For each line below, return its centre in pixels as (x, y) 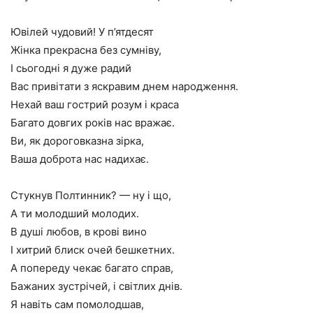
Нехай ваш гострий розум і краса (95, 104)
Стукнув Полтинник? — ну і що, (91, 195)
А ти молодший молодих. (75, 213)
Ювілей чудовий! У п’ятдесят (82, 32)
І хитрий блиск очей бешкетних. (93, 250)
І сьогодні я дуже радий (71, 68)
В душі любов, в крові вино (79, 232)
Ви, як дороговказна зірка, (77, 141)
